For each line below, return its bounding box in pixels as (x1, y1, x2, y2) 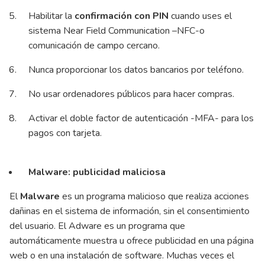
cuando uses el (169, 9, 232, 22)
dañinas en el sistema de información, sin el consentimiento (9, 204, 250, 218)
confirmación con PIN (75, 9, 169, 22)
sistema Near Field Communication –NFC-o (28, 24, 205, 37)
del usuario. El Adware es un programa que (9, 219, 185, 232)
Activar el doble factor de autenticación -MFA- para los (28, 111, 254, 125)
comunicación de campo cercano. (28, 38, 162, 52)
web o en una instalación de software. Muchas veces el (9, 248, 234, 262)
